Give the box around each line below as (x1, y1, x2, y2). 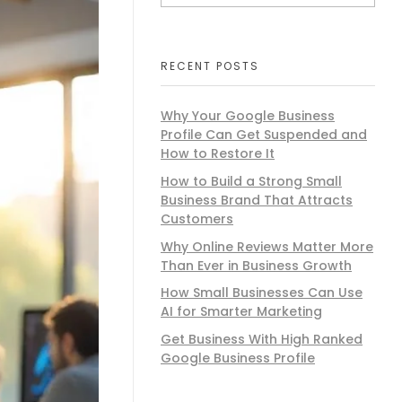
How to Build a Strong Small (161, 171, 342, 190)
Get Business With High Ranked (161, 330, 363, 349)
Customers (161, 209, 233, 228)
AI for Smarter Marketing (161, 302, 322, 321)
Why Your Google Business (161, 106, 335, 125)
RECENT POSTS (161, 57, 259, 74)
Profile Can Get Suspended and (161, 125, 367, 144)
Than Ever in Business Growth (161, 256, 352, 275)
